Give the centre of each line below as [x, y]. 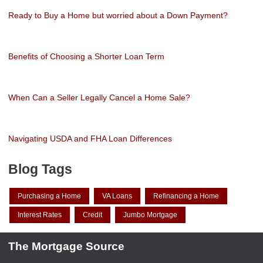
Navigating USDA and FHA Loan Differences [90, 138]
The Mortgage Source [66, 246]
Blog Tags [40, 169]
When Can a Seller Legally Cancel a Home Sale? [99, 97]
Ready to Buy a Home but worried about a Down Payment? [118, 15]
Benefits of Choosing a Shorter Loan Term [86, 56]
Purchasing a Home [49, 196]
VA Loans [117, 196]
